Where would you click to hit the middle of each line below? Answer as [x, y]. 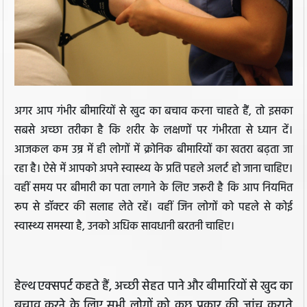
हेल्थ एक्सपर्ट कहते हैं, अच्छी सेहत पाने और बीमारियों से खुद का [153, 287]
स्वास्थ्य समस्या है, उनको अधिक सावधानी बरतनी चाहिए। [124, 227]
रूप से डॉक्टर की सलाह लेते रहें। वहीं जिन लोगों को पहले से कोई [153, 208]
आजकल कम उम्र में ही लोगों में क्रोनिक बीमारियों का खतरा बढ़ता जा [153, 150]
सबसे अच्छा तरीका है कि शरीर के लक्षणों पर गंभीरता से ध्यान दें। [153, 131]
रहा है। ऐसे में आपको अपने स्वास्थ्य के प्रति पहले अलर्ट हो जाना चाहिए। [153, 170]
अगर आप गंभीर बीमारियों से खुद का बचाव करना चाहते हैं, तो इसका [153, 112]
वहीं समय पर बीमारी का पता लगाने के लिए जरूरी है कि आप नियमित [153, 189]
